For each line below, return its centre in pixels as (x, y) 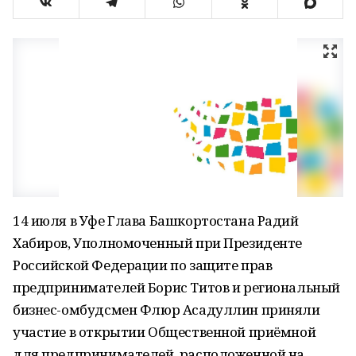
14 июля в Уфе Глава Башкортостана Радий (156, 221)
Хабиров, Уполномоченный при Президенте (158, 243)
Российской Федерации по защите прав (143, 265)
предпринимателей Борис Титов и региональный (176, 287)
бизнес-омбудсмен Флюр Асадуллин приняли (166, 310)
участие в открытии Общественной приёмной (164, 332)
